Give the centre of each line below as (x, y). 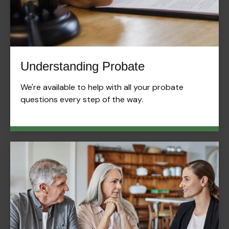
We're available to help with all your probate (102, 87)
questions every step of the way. (82, 100)
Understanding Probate (83, 66)
